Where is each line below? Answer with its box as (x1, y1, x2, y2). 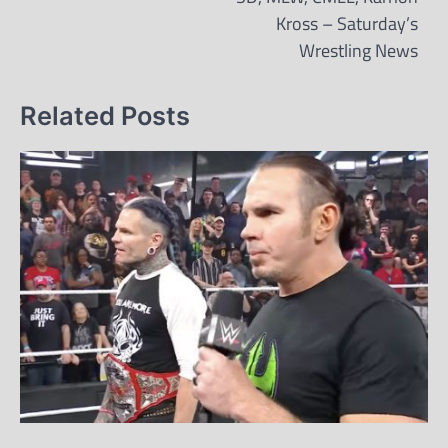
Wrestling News (299, 36, 418, 64)
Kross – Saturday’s (276, 9, 418, 37)
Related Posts (20, 99, 190, 131)
